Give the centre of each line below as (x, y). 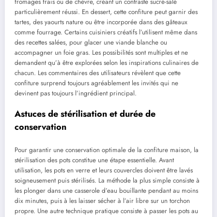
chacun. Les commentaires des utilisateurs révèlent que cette (98, 73)
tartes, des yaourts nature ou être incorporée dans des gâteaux (101, 22)
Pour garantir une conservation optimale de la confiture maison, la (107, 150)
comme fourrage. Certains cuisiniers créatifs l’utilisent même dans (106, 32)
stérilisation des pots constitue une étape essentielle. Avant (94, 160)
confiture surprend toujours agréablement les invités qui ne (96, 83)
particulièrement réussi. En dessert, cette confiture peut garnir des (106, 12)
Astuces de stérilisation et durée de (85, 114)
